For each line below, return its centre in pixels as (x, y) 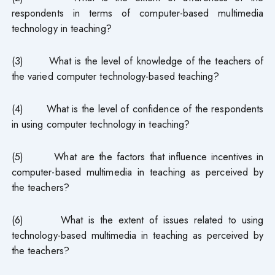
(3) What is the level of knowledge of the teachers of (137, 60)
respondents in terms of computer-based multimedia (137, 13)
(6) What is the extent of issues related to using (137, 219)
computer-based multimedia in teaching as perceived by (137, 172)
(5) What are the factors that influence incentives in (137, 156)
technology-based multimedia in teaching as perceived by (137, 235)
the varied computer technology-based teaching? (115, 76)
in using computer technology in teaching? (101, 124)
